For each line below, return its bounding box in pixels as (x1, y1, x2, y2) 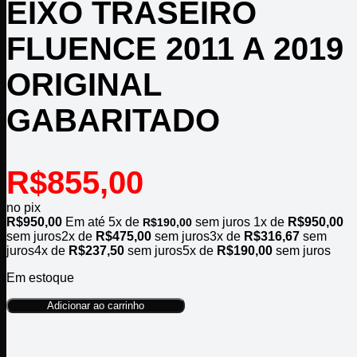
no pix (6, 201, 41, 215)
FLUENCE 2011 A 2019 (6, 31, 343, 67)
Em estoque (6, 271, 74, 285)
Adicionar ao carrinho (47, 300, 144, 312)
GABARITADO (6, 103, 220, 139)
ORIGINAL (6, 67, 161, 103)
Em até (65, 215, 108, 229)
